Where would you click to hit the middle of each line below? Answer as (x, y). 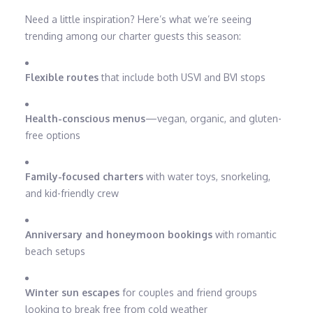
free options (52, 136)
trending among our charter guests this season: (133, 36)
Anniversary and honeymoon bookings (118, 235)
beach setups (55, 252)
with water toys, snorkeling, (206, 177)
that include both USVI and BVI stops (182, 78)
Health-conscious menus (85, 119)
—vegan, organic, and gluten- (213, 119)
